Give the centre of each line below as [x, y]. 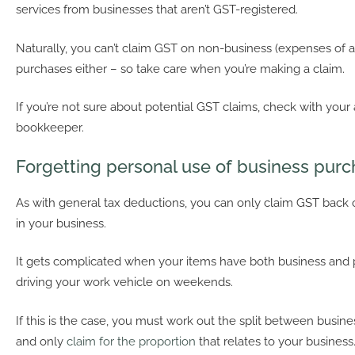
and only [41, 341]
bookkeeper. [50, 128]
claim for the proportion [131, 341]
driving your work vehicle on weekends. [124, 282]
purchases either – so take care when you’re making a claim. [180, 69]
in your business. [61, 223]
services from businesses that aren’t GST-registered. [157, 10]
